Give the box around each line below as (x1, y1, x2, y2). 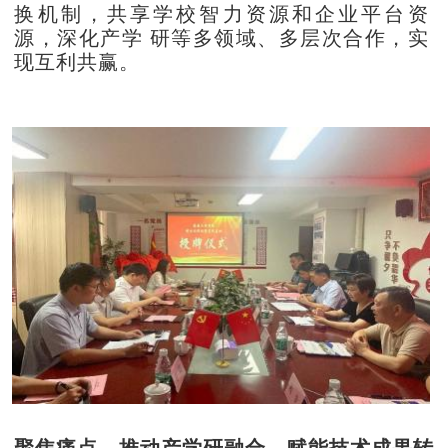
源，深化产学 (14, 26, 144, 49)
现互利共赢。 (14, 50, 141, 73)
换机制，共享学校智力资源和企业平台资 (14, 2, 429, 25)
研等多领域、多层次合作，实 (149, 26, 429, 49)
